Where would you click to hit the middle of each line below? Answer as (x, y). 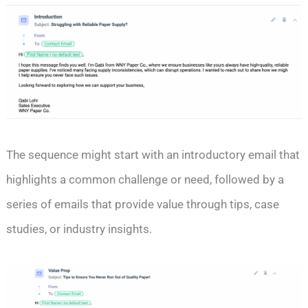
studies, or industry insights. (79, 229)
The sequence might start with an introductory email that (153, 154)
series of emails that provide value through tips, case (143, 204)
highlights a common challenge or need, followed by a (145, 179)
